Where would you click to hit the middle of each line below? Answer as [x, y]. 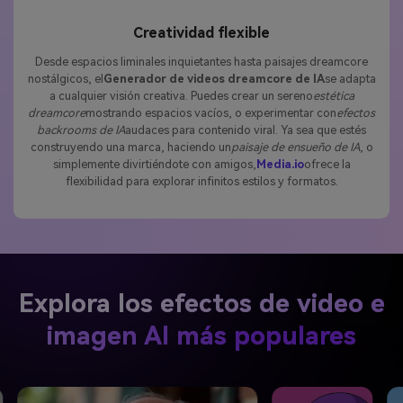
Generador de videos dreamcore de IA [214, 79]
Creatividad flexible [201, 33]
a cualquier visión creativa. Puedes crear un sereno [181, 96]
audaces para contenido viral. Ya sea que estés [246, 130]
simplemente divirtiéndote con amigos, [154, 165]
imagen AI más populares [201, 336]
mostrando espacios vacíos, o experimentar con [211, 113]
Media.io [280, 165]
